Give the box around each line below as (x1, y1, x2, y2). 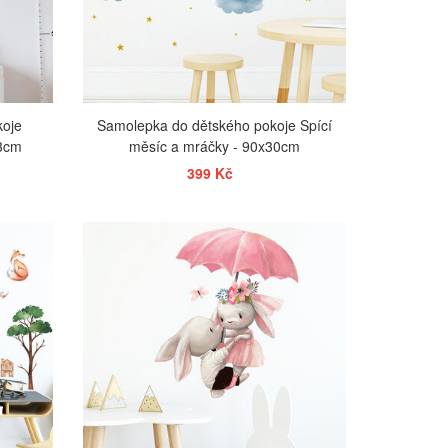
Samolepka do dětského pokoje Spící (97, 114, 333, 135)
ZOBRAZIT (188, 224, 247, 242)
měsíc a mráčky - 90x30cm (129, 135, 301, 156)
